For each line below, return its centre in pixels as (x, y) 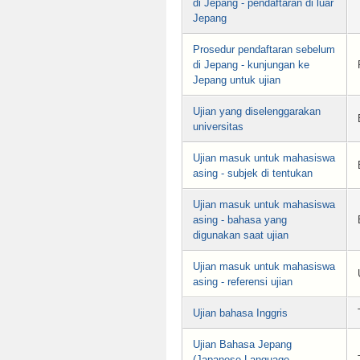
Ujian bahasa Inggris (240, 313)
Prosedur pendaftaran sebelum (264, 50)
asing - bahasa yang (240, 220)
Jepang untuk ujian (237, 80)
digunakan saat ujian (241, 235)
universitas (218, 127)
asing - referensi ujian (243, 282)
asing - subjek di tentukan (253, 174)
